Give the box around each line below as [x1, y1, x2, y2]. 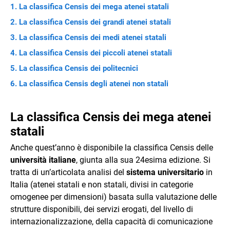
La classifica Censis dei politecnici [19, 63, 138, 73]
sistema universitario [124, 167, 204, 177]
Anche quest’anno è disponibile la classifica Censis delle [10, 142, 213, 152]
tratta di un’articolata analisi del [10, 167, 124, 177]
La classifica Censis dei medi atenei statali [19, 32, 166, 42]
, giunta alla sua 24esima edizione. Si [76, 155, 210, 165]
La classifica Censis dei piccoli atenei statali [19, 48, 172, 57]
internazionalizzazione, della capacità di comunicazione [10, 216, 213, 226]
